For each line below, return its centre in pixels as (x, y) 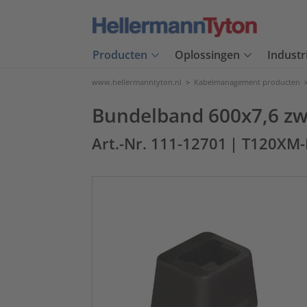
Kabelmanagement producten (247, 82)
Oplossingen (207, 55)
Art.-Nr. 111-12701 (159, 144)
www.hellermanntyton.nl (137, 82)
